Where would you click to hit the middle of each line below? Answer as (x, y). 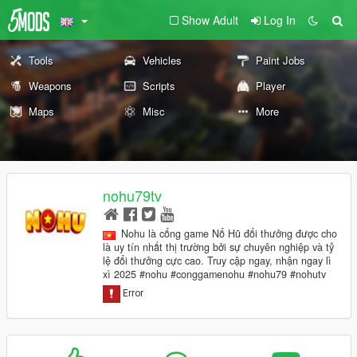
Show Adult (210, 20)
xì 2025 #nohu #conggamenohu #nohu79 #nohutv (214, 275)
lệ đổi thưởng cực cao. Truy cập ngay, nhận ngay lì (217, 261)
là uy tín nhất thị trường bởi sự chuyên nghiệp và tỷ (218, 247)
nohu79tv (132, 196)
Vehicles (162, 60)
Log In (280, 20)
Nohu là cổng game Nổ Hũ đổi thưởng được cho (229, 234)
